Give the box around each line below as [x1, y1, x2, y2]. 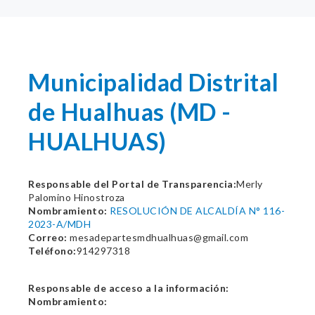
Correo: [28, 231, 67, 243]
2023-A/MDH [28, 218, 91, 230]
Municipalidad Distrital [28, 67, 279, 96]
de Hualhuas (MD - [28, 97, 231, 126]
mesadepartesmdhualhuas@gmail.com [67, 231, 248, 243]
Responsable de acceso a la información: [28, 282, 229, 294]
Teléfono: [28, 245, 77, 257]
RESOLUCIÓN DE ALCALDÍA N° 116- [110, 205, 285, 217]
